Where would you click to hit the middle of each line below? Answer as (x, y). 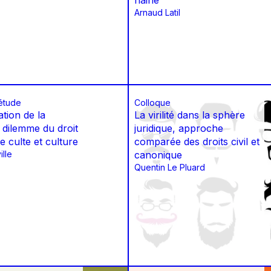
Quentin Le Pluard (170, 168)
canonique (158, 155)
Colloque (152, 103)
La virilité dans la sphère (190, 115)
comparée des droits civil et (197, 142)
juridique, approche (179, 129)
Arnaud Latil (157, 13)
